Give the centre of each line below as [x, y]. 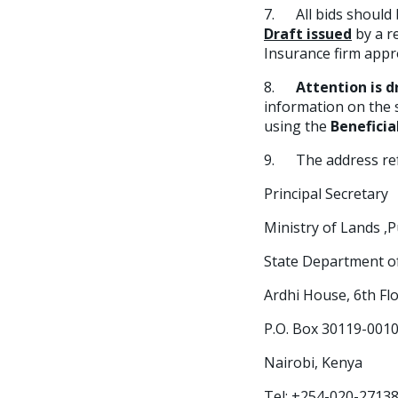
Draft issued [308, 34]
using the [297, 126]
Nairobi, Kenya [313, 362]
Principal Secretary [326, 194]
